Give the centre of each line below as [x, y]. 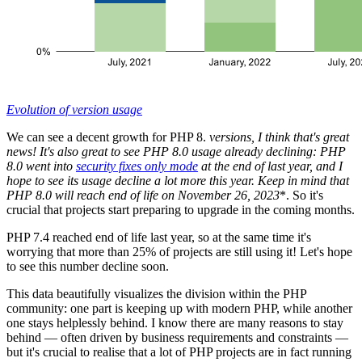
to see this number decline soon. [88, 266]
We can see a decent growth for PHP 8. [106, 137]
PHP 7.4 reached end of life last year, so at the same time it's [159, 237]
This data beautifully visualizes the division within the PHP [156, 293]
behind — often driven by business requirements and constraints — [177, 337]
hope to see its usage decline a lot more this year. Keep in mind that [178, 180]
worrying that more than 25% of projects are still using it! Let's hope [179, 251]
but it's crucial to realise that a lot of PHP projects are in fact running [179, 351]
